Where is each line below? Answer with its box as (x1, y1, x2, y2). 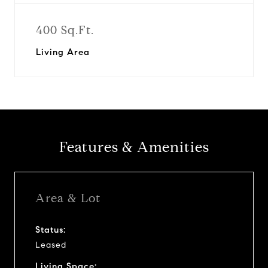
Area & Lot (35, 190, 100, 206)
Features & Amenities (59, 138, 209, 156)
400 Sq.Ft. (36, 23, 94, 38)
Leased (35, 239, 66, 250)
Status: (35, 224, 66, 235)
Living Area (36, 47, 90, 57)
